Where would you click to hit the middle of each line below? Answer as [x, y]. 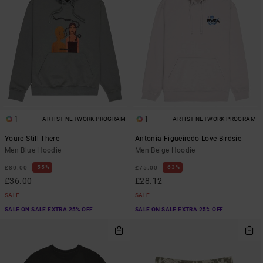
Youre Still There [32, 139]
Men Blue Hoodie [33, 151]
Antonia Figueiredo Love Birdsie [188, 139]
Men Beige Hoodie [165, 151]
